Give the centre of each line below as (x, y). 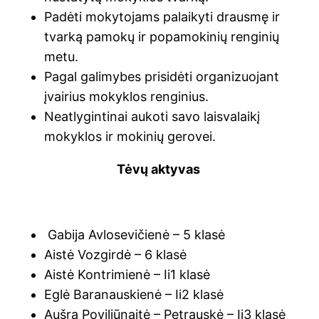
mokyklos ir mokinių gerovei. (130, 136)
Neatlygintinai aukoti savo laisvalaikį (152, 116)
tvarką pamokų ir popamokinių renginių (162, 36)
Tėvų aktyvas (159, 169)
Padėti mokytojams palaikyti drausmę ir (162, 16)
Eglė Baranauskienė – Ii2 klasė (134, 294)
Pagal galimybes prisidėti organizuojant (162, 76)
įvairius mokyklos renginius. (127, 96)
